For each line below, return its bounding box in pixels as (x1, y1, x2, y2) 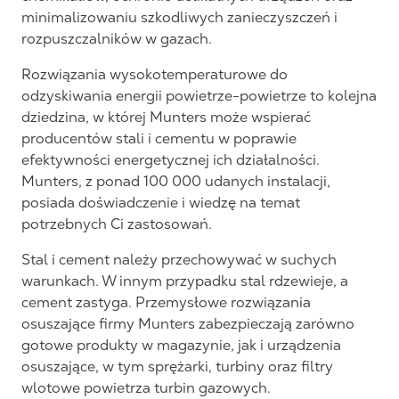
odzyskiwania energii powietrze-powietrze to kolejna (21, 87, 377, 104)
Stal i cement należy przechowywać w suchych (21, 251, 337, 268)
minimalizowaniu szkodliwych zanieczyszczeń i (21, 9, 338, 26)
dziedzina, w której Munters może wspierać (21, 109, 311, 126)
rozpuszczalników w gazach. (21, 30, 212, 47)
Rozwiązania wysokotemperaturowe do (21, 66, 288, 83)
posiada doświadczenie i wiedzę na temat (21, 194, 300, 211)
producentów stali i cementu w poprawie (21, 130, 297, 147)
